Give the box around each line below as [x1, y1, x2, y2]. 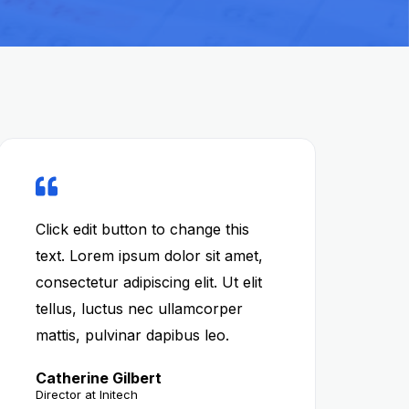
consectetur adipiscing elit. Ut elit [35, 273, 262, 291]
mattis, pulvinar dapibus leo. [35, 326, 229, 344]
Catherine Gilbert [35, 369, 162, 387]
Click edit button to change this [35, 220, 249, 238]
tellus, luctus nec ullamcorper [35, 299, 243, 318]
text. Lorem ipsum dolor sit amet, [35, 246, 263, 265]
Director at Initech [35, 387, 138, 402]
